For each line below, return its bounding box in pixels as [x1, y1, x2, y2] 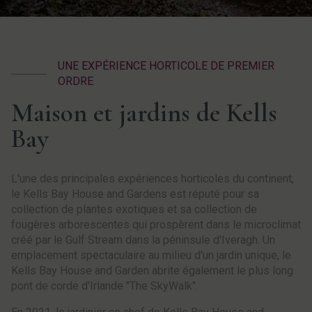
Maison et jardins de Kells [11, 97, 277, 129]
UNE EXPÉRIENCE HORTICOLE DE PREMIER [58, 59, 275, 72]
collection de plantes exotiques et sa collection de [11, 203, 257, 217]
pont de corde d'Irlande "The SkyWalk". [11, 279, 198, 293]
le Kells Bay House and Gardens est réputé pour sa [11, 187, 259, 201]
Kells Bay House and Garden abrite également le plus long [11, 264, 293, 278]
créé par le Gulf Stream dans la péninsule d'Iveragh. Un [11, 233, 275, 247]
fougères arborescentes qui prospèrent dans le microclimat [11, 218, 301, 232]
